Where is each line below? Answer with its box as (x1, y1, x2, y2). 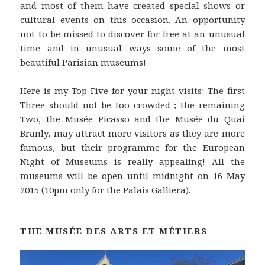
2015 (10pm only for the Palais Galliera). (20, 184, 191, 196)
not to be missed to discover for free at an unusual (20, 28, 245, 40)
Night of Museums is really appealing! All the (20, 156, 245, 168)
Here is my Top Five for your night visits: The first (20, 85, 245, 97)
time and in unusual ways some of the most (20, 42, 245, 54)
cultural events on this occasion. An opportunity (20, 14, 245, 26)
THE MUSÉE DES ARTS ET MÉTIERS (20, 225, 208, 237)
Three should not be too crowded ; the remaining (20, 99, 245, 111)
